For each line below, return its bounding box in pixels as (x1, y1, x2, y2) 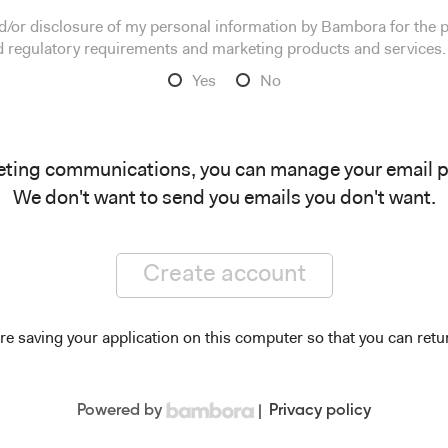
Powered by (77, 402, 162, 419)
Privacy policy (269, 402, 371, 419)
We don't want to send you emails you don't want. (12, 188, 436, 209)
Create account (142, 262, 306, 287)
